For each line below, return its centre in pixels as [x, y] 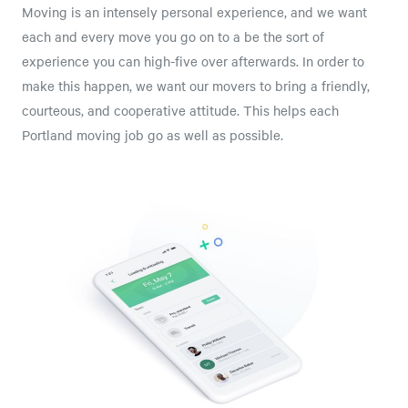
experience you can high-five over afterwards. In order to [193, 61]
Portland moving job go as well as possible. [153, 135]
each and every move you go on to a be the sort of [173, 37]
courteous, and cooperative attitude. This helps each [180, 111]
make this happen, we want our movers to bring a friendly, [196, 86]
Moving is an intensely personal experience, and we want [194, 12]
